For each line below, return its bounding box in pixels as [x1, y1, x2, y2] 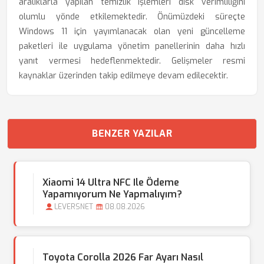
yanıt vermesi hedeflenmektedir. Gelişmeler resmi [19, 55, 245, 67]
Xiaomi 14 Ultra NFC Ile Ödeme [42, 176, 179, 189]
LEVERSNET [54, 202, 93, 212]
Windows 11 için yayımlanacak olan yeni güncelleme [19, 26, 245, 37]
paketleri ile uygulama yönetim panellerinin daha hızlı [19, 41, 245, 52]
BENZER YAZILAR [92, 127, 172, 140]
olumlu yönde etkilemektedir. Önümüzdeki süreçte [19, 11, 245, 22]
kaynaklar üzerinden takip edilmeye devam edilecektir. [19, 70, 228, 81]
